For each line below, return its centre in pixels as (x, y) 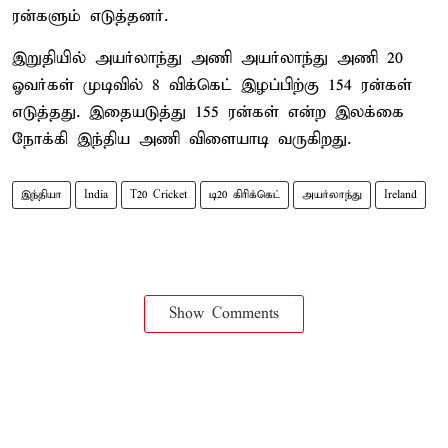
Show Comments (224, 313)
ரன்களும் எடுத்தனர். (90, 16)
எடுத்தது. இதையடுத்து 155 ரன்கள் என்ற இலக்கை (208, 112)
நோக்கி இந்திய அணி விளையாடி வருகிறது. (181, 139)
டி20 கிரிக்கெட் (244, 194)
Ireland (400, 194)
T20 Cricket (158, 194)
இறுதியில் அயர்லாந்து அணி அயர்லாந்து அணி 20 (207, 58)
